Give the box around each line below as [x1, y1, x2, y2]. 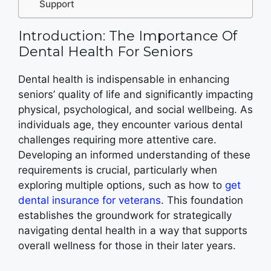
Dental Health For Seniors [18, 44, 193, 60]
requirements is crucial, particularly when [18, 164, 217, 176]
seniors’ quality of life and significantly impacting [18, 88, 253, 100]
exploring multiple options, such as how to [18, 179, 225, 191]
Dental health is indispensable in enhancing [18, 73, 229, 85]
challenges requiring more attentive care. [18, 134, 217, 146]
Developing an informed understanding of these [18, 149, 250, 161]
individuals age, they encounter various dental [18, 119, 243, 131]
